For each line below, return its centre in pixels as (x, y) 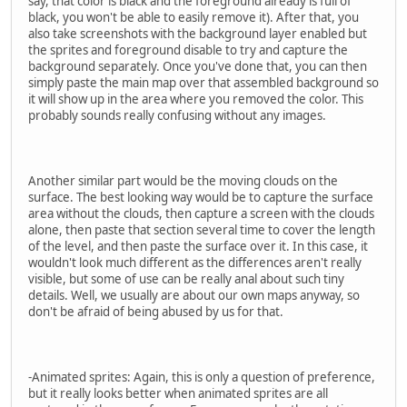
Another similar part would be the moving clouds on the (183, 181)
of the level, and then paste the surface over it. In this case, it (198, 247)
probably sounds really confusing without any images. (177, 116)
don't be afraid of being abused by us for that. (156, 312)
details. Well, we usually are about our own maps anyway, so (194, 296)
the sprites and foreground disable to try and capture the (188, 50)
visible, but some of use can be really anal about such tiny (186, 279)
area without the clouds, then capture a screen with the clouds (201, 214)
